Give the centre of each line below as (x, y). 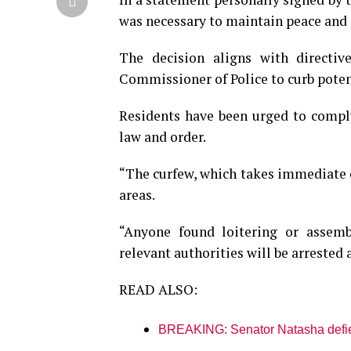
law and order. (163, 137)
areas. (137, 195)
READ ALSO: (158, 290)
